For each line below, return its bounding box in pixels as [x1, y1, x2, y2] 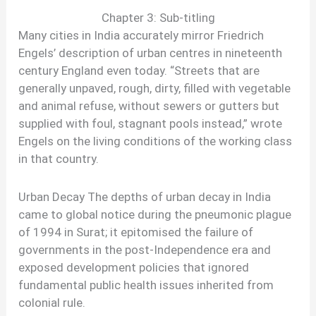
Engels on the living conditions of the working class [18, 134, 293, 149]
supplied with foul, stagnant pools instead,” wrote [18, 116, 283, 131]
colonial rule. [18, 296, 86, 310]
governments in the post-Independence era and [18, 243, 272, 257]
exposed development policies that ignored [18, 260, 250, 275]
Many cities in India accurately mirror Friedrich [18, 28, 265, 43]
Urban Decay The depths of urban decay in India [18, 190, 272, 205]
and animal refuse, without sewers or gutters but [18, 99, 280, 114]
